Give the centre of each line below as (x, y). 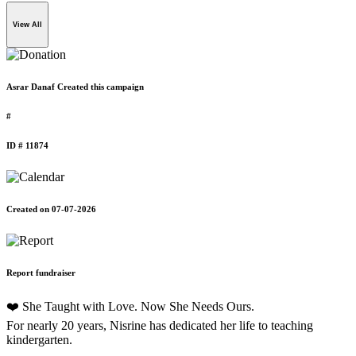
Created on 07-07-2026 (51, 209)
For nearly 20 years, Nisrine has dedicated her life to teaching (160, 325)
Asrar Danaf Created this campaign (75, 86)
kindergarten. (39, 339)
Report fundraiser (41, 272)
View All (27, 25)
